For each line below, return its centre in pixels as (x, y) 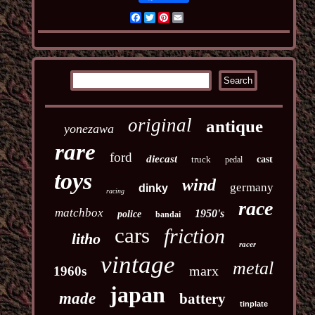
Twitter (175, 18)
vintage (138, 265)
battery (203, 299)
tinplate (254, 304)
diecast (161, 159)
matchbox (79, 213)
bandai (168, 215)
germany (251, 188)
